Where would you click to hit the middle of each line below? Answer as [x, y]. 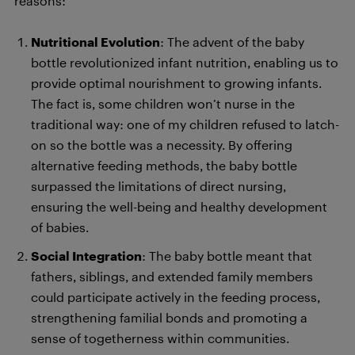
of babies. [60, 227]
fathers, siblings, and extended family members [172, 276]
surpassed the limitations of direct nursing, [158, 185]
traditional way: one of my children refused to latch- [185, 124]
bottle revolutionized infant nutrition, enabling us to [185, 62]
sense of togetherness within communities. [160, 338]
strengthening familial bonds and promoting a [169, 317]
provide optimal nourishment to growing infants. [176, 82]
